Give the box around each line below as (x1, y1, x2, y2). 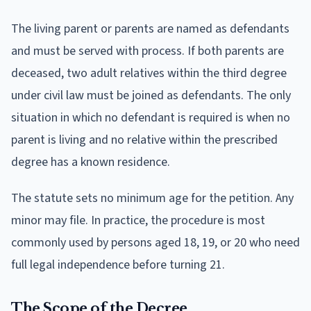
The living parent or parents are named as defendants (11, 19, 289, 37)
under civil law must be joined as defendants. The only (11, 86, 291, 104)
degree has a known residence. (11, 153, 170, 171)
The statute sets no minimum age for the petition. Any (11, 189, 294, 207)
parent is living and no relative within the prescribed (11, 131, 278, 149)
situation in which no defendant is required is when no (11, 108, 290, 126)
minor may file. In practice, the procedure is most (11, 211, 265, 229)
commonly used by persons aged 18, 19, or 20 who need (11, 233, 300, 251)
